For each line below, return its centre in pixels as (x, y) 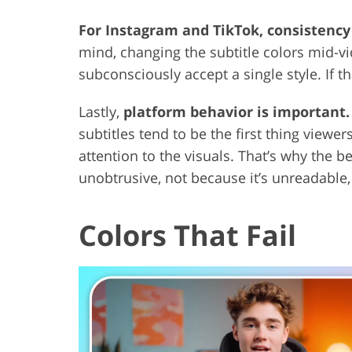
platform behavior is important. (236, 111)
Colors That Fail (187, 235)
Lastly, (101, 111)
